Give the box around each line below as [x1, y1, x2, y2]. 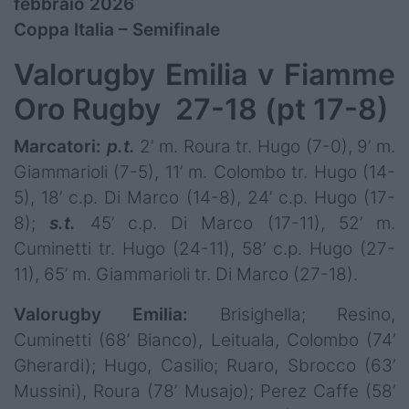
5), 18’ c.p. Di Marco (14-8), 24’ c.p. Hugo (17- [14, 187, 395, 209]
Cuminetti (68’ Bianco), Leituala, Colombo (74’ [14, 330, 395, 351]
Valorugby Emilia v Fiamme [14, 57, 395, 93]
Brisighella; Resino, [188, 304, 396, 326]
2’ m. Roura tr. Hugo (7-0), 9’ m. [140, 136, 396, 158]
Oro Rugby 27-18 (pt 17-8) [14, 91, 389, 128]
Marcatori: [14, 136, 107, 158]
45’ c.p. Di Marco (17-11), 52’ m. [76, 213, 395, 235]
